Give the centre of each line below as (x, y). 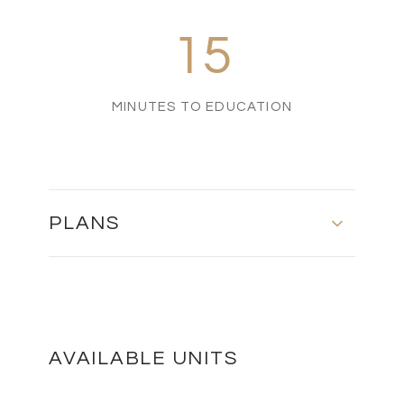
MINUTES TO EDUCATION (202, 107)
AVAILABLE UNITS (143, 359)
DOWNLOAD (216, 348)
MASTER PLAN (147, 303)
